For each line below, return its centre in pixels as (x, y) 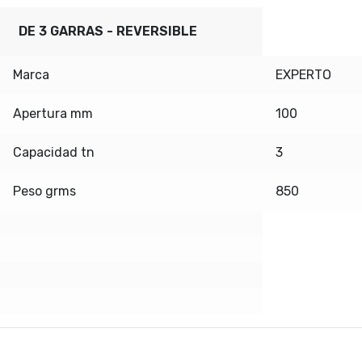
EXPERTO (303, 74)
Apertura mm (53, 113)
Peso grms (44, 191)
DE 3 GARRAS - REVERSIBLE (107, 31)
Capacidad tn (54, 152)
